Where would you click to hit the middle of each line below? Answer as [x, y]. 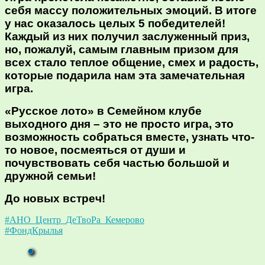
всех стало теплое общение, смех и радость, [132, 62]
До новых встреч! [55, 198]
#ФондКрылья [34, 230]
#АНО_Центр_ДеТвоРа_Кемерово [75, 219]
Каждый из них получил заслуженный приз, [127, 36]
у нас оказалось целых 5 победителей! [115, 23]
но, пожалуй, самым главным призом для [122, 49]
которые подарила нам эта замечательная [125, 75]
